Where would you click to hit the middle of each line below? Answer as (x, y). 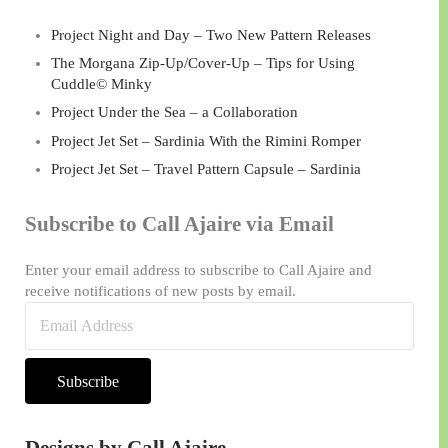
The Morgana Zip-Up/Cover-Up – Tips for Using (202, 62)
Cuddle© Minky (101, 83)
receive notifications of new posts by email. (160, 290)
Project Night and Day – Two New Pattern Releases (210, 34)
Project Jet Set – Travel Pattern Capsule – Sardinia (205, 169)
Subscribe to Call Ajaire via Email (179, 223)
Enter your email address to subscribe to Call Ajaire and (198, 269)
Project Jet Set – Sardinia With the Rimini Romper (205, 140)
